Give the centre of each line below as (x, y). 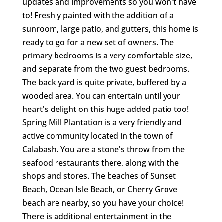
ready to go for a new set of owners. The (98, 42)
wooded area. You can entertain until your (101, 96)
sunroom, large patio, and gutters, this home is (110, 29)
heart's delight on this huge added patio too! (105, 109)
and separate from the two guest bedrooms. (106, 69)
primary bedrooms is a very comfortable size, (107, 55)
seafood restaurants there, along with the (100, 163)
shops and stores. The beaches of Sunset (99, 176)
